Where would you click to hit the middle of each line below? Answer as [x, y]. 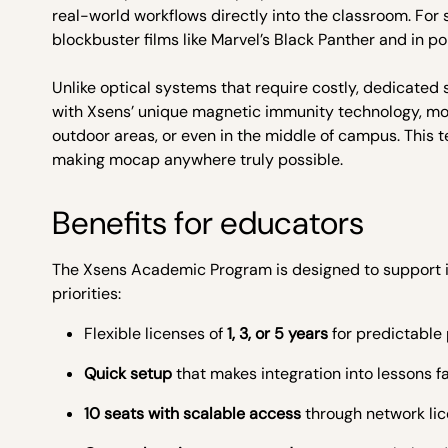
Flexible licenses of [155, 333]
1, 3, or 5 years [277, 333]
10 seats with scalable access [192, 413]
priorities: [86, 293]
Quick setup [128, 373]
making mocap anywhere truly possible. [197, 159]
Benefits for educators [208, 223]
